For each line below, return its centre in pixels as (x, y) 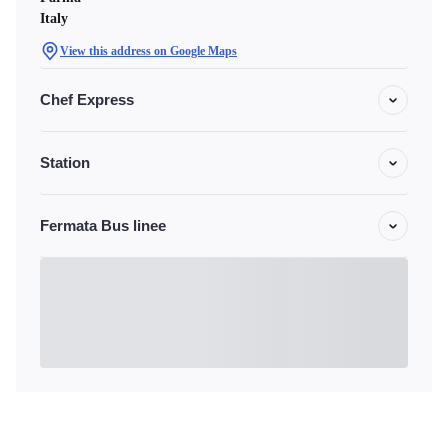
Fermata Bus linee (103, 225)
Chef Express (87, 99)
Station (65, 162)
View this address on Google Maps (148, 51)
